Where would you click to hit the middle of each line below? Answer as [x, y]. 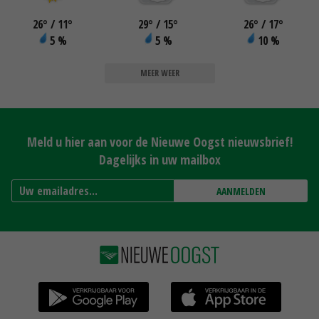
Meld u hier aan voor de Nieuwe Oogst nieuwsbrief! [159, 141]
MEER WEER [159, 73]
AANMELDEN [241, 191]
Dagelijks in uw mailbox [159, 159]
